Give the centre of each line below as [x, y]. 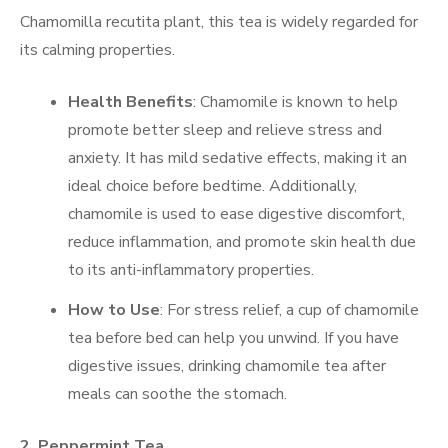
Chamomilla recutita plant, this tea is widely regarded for [219, 21]
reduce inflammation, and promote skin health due [242, 241]
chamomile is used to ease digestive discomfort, [236, 213]
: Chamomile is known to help [295, 101]
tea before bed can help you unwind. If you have [233, 337]
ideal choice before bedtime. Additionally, [212, 185]
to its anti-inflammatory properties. [191, 269]
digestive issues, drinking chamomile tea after [227, 365]
